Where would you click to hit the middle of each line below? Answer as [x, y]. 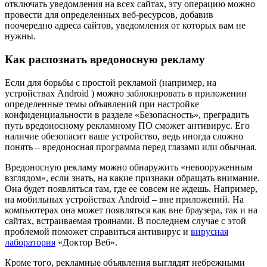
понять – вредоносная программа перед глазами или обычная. [131, 147]
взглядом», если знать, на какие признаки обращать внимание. [132, 178]
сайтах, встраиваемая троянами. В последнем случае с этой [125, 221]
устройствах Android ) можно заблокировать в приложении [126, 93]
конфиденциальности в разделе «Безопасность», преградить [127, 114]
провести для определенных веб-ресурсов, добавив [109, 15]
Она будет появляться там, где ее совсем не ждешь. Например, [131, 188]
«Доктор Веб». [86, 242]
